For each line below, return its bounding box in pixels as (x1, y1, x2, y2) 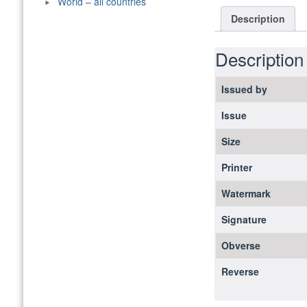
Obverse (221, 238, 260, 252)
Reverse (221, 264, 259, 278)
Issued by (221, 82, 267, 96)
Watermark (221, 186, 271, 200)
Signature (221, 212, 267, 226)
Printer (221, 160, 252, 174)
